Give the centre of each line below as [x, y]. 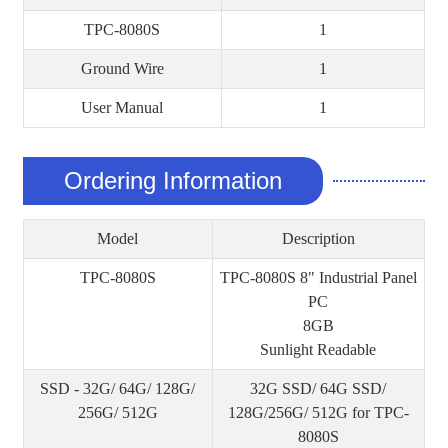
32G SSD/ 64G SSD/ [318, 388]
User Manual [122, 107]
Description [318, 238]
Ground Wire [122, 68]
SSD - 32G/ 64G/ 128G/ [118, 388]
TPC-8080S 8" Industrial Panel [318, 277]
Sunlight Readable [318, 349]
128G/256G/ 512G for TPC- [318, 412]
